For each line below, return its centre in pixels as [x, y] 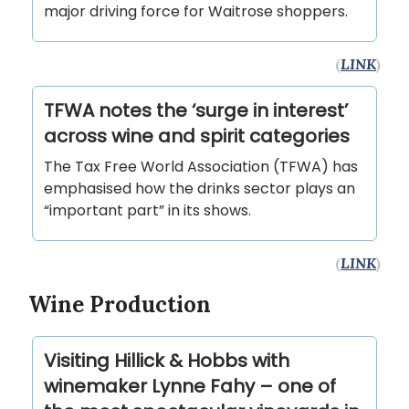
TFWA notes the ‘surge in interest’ [196, 110]
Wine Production [120, 304]
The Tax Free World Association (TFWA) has [201, 166]
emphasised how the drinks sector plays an [199, 188]
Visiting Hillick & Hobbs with [167, 360]
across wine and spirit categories [197, 136]
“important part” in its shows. [147, 210]
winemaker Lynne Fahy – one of [190, 386]
